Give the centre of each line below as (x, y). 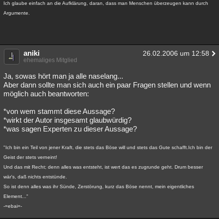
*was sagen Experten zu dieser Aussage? (70, 129)
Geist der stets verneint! (30, 157)
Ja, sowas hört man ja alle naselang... (63, 76)
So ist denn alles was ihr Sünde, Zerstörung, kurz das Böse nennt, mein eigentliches (99, 186)
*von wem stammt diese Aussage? (59, 111)
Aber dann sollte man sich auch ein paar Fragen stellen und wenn (107, 85)
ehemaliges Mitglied (50, 60)
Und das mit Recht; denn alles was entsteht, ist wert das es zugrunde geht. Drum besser (103, 167)
